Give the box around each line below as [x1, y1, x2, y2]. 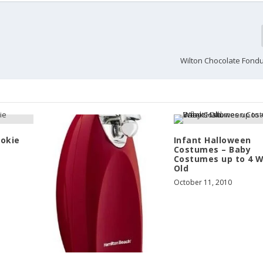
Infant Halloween [173, 134, 251, 146]
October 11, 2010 [173, 177, 232, 187]
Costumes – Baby [173, 143, 251, 155]
